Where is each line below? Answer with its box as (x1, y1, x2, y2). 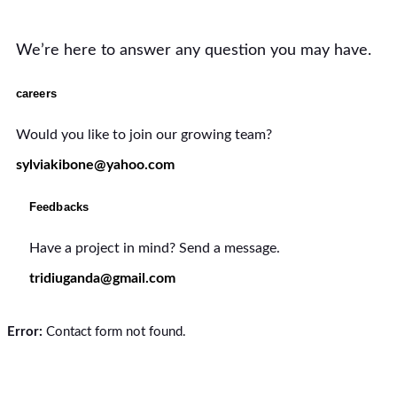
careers (16, 87, 57, 101)
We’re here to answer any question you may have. (16, 42, 371, 58)
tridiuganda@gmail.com (29, 271, 175, 285)
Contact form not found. (43, 325, 186, 339)
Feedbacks (29, 199, 89, 214)
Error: (7, 325, 43, 339)
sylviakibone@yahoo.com (16, 158, 175, 173)
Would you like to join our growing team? (16, 128, 272, 143)
